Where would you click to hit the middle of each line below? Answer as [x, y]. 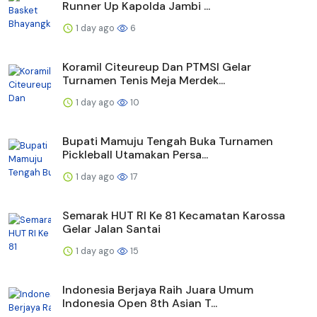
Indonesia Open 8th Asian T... [140, 303]
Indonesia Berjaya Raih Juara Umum [158, 289]
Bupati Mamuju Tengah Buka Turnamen [168, 141]
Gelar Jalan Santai [111, 229]
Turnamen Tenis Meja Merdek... [144, 80]
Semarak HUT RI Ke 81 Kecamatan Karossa [174, 215]
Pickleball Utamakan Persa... [135, 154]
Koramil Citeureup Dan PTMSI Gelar [157, 67]
